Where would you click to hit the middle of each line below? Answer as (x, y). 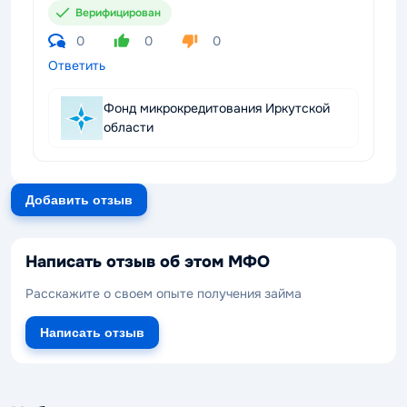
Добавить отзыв (79, 200)
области (129, 127)
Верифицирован (118, 13)
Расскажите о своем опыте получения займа (164, 293)
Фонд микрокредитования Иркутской (217, 108)
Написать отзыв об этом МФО (148, 262)
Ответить (77, 65)
